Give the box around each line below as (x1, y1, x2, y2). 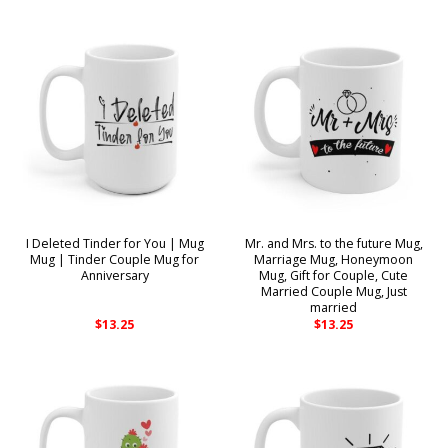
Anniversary (80, 267, 149, 285)
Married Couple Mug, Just (260, 283, 407, 301)
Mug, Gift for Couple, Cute (259, 267, 408, 285)
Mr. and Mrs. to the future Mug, (244, 235, 423, 253)
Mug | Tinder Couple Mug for (30, 251, 199, 269)
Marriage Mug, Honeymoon (254, 251, 413, 269)
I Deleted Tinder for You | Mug (25, 235, 204, 253)
